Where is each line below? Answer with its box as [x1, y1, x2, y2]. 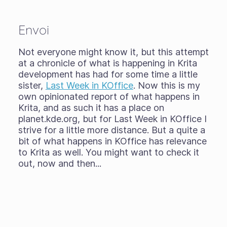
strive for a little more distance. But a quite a [18, 124, 205, 135]
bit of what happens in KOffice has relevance [18, 135, 207, 146]
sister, [18, 80, 46, 91]
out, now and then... [18, 158, 101, 169]
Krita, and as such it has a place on [18, 102, 164, 113]
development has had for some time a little [18, 68, 198, 80]
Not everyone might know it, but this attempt [18, 46, 209, 57]
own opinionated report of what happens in [18, 91, 200, 102]
